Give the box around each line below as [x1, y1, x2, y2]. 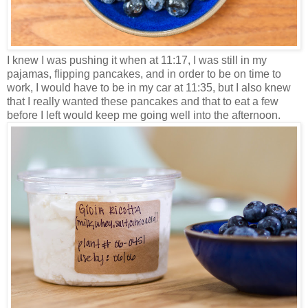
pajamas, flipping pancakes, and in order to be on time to [7, 67, 281, 80]
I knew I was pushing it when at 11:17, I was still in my [7, 54, 267, 66]
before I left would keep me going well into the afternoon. [7, 109, 280, 121]
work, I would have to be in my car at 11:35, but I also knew [7, 81, 291, 93]
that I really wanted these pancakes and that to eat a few [7, 95, 278, 107]
